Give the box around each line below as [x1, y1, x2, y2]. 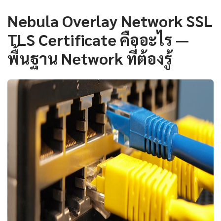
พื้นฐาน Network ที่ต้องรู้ [7, 48, 172, 69]
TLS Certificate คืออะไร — [7, 29, 189, 50]
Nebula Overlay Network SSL [7, 10, 213, 31]
